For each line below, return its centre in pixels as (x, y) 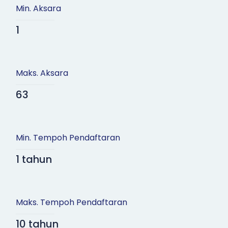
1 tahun (34, 160)
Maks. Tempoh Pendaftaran (71, 203)
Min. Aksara (38, 9)
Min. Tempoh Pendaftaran (68, 138)
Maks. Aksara (42, 73)
